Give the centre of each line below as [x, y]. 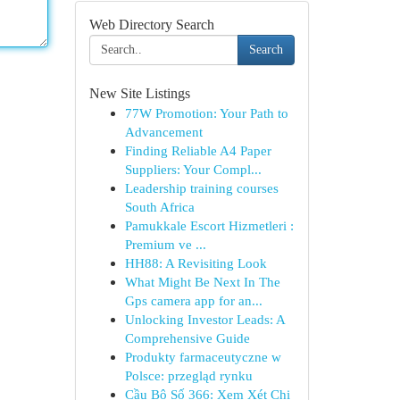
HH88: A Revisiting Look [196, 263]
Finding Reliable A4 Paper [198, 150]
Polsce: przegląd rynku [188, 375]
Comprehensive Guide [187, 338]
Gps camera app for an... [193, 300]
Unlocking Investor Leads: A [204, 319]
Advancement [163, 132]
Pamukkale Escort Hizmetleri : [209, 225]
